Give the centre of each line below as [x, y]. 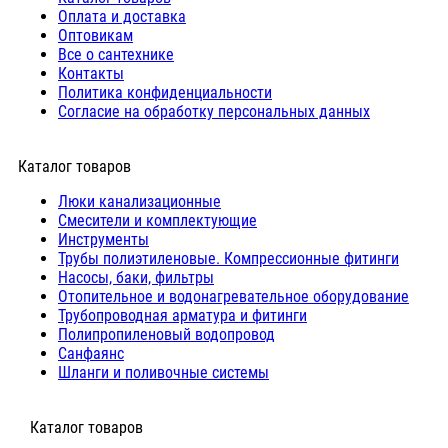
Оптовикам [95, 36]
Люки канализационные [139, 202]
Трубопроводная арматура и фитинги [182, 316]
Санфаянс [91, 354]
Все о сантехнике [116, 55]
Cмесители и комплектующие [157, 221]
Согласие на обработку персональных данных [214, 112]
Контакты [91, 74]
